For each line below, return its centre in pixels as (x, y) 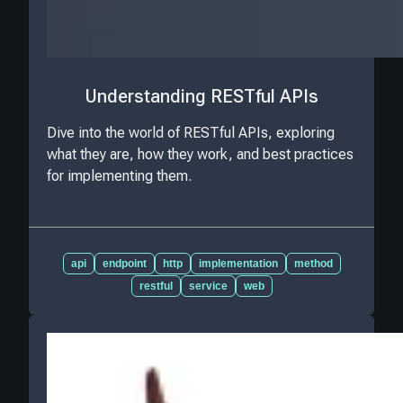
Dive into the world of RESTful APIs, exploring (191, 132)
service (208, 287)
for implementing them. (119, 175)
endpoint (124, 264)
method (313, 264)
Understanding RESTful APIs (201, 96)
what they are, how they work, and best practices (200, 154)
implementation (238, 264)
